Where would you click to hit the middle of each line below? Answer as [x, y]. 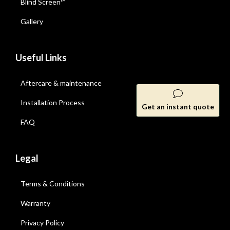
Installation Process [53, 102]
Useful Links [41, 57]
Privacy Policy [42, 223]
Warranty [35, 203]
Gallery [32, 21]
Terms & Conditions [53, 184]
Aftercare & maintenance [61, 83]
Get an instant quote [178, 106]
